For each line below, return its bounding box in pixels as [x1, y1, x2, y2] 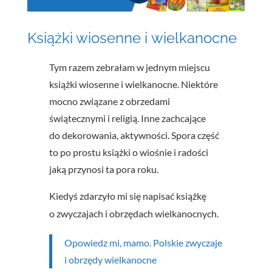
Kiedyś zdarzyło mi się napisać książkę [49, 190, 206, 202]
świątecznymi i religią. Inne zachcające [49, 112, 206, 124]
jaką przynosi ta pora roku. [49, 163, 158, 175]
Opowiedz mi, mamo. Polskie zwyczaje [64, 237, 222, 249]
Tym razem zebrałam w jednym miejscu [49, 61, 210, 73]
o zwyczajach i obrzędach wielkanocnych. [49, 208, 219, 220]
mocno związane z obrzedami [49, 95, 170, 107]
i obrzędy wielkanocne [64, 254, 157, 266]
